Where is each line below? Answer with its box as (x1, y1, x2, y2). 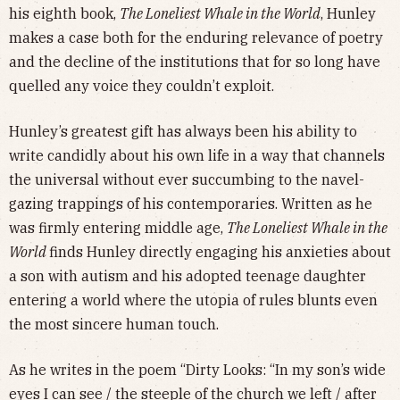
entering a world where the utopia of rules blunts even (9, 290, 378, 309)
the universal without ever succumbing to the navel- (9, 170, 364, 188)
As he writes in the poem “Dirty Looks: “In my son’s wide (9, 360, 386, 379)
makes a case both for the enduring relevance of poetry (9, 28, 383, 46)
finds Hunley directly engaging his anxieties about (49, 242, 391, 261)
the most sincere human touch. (9, 314, 222, 333)
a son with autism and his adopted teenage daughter (9, 266, 366, 285)
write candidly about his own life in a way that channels (9, 146, 385, 164)
